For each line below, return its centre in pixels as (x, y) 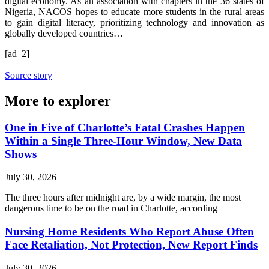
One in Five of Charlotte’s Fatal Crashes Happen (125, 127)
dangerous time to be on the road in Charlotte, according (111, 208)
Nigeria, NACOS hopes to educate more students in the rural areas (134, 11)
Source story (29, 75)
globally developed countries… (64, 33)
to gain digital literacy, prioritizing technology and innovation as (134, 22)
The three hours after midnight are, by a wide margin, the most (123, 198)
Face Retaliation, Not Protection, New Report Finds (131, 245)
